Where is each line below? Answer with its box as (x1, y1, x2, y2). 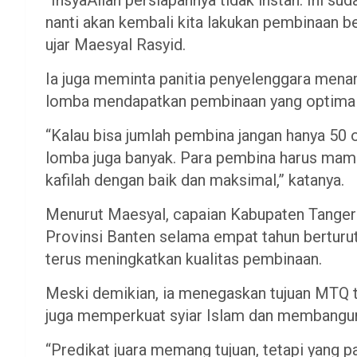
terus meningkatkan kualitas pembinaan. (45, 249, 322, 269)
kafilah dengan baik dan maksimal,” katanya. (45, 170, 344, 190)
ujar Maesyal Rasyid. (45, 34, 186, 54)
